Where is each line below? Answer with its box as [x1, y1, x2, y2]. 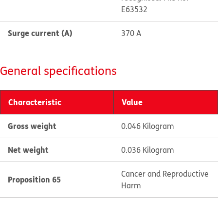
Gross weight [8, 120, 56, 131]
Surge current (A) [8, 27, 73, 38]
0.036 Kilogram [121, 145, 174, 155]
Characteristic [8, 96, 61, 108]
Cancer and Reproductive [121, 168, 209, 179]
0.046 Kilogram [121, 121, 174, 131]
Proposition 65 [8, 174, 61, 185]
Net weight [8, 144, 49, 155]
